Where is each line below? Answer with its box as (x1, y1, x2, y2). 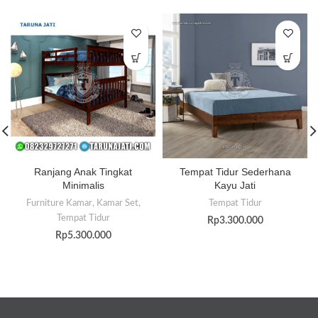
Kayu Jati (214, 180, 256, 192)
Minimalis (62, 180, 104, 192)
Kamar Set (96, 198, 138, 209)
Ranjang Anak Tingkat (34, 166, 132, 178)
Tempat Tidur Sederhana (179, 166, 291, 178)
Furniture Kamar (26, 198, 92, 209)
